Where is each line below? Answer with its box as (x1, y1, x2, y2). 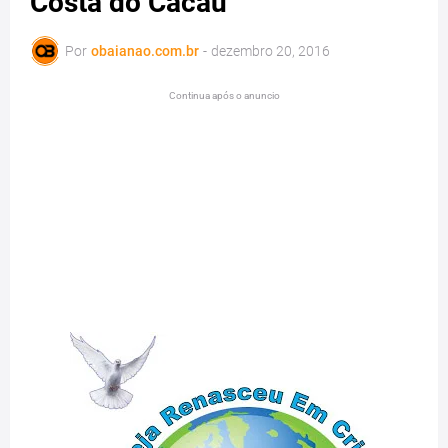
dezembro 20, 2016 (211, 42, 330, 59)
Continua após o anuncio (168, 90, 280, 102)
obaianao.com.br (91, 42, 199, 59)
